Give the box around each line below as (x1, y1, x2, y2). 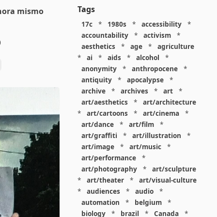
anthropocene (131, 64, 178, 73)
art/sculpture (152, 164, 196, 173)
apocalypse (126, 75, 164, 84)
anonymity (81, 64, 117, 73)
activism (143, 31, 171, 40)
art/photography (81, 164, 137, 173)
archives (120, 86, 148, 95)
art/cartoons (86, 108, 128, 118)
